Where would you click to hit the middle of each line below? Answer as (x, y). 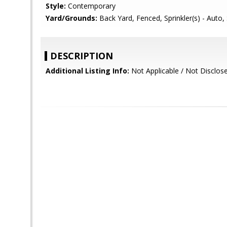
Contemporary (91, 6)
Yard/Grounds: (71, 18)
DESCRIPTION (82, 56)
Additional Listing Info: (87, 71)
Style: (56, 6)
